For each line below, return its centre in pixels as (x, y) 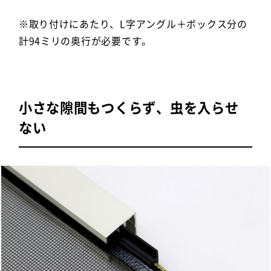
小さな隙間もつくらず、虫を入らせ (129, 107)
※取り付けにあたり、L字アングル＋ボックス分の (133, 23)
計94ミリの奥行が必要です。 (85, 40)
